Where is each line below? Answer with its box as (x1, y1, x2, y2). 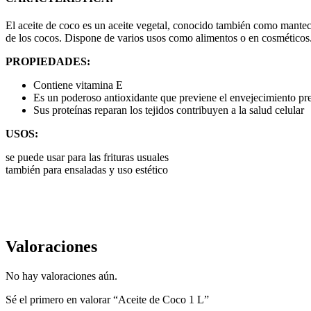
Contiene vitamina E (33, 79, 123, 92)
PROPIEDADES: (6, 56, 90, 68)
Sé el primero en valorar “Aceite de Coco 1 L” (6, 294, 209, 305)
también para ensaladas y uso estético (6, 164, 168, 176)
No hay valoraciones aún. (6, 270, 117, 282)
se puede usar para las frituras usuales (6, 151, 169, 164)
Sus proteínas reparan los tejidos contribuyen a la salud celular (33, 104, 304, 117)
